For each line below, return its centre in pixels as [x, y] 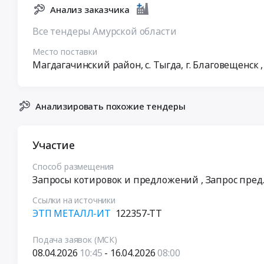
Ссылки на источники [74, 200]
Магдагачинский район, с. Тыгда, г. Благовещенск [147, 65]
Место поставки [65, 51]
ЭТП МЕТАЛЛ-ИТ [72, 213]
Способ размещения [73, 166]
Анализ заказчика [90, 9]
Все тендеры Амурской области [105, 31]
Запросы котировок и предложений [117, 179]
